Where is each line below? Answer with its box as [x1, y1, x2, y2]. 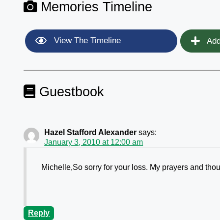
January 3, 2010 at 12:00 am [44, 138, 143, 147]
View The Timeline [52, 36, 121, 46]
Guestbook [35, 84, 105, 100]
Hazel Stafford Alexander [44, 128, 137, 137]
